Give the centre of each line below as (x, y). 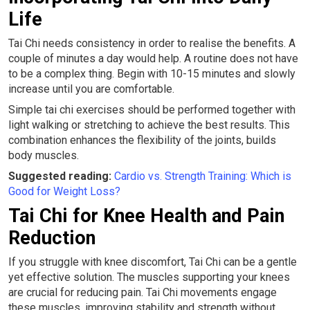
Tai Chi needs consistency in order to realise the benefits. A (152, 43)
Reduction (52, 238)
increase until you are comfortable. (91, 89)
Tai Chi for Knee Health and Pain (146, 216)
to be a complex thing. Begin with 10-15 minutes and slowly (152, 73)
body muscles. (44, 155)
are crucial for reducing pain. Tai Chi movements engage (143, 292)
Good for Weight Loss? (64, 191)
